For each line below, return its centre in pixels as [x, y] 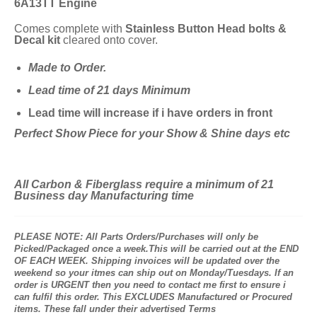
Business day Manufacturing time [104, 195]
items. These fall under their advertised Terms [115, 309]
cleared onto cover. [110, 40]
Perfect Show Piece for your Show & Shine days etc [152, 133]
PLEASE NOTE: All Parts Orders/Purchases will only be [136, 236]
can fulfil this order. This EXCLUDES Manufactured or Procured [153, 296]
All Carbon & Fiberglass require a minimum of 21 [144, 184]
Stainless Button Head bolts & [204, 28]
